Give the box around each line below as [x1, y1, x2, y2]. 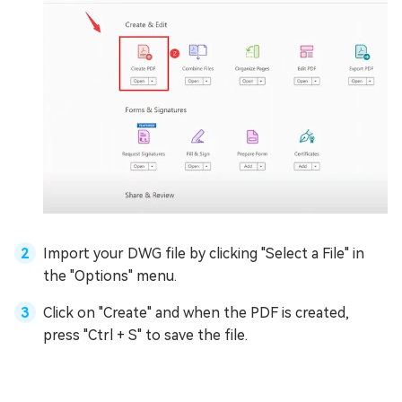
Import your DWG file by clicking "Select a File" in [43, 245, 364, 263]
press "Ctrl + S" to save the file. [43, 327, 248, 345]
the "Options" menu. [43, 267, 177, 285]
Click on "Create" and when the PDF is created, [43, 304, 349, 322]
